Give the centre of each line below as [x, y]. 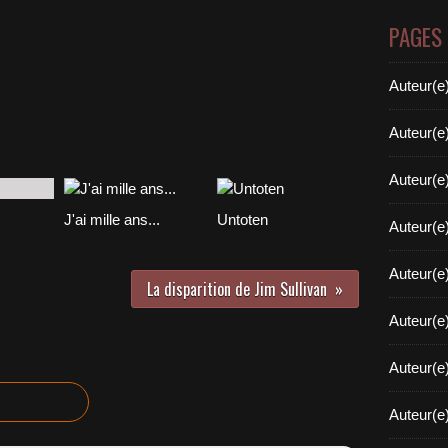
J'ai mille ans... [112, 219]
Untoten [242, 219]
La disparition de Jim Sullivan [237, 289]
